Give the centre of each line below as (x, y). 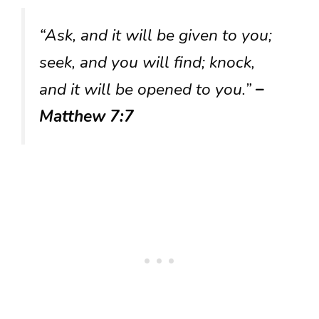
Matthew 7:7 (87, 116)
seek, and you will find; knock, (147, 62)
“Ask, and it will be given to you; (156, 35)
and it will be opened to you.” (147, 89)
